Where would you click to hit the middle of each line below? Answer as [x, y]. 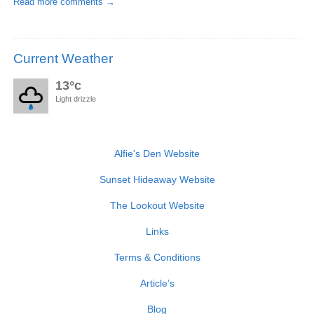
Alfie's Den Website [157, 154]
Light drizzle [76, 99]
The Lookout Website [157, 206]
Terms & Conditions [157, 258]
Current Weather [63, 59]
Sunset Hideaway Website [157, 180]
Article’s [157, 284]
